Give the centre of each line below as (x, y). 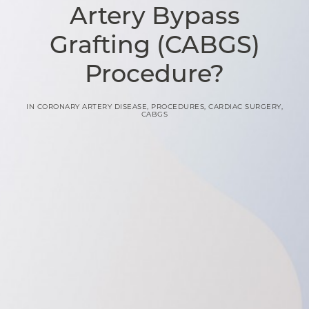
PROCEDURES (178, 107)
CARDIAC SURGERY (245, 107)
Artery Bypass (154, 18)
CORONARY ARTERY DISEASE (92, 107)
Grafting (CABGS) (154, 47)
